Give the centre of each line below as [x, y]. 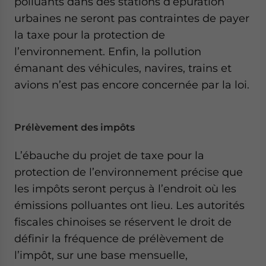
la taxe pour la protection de [90, 35]
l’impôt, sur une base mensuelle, [101, 255]
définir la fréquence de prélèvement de [119, 238]
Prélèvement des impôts [75, 127]
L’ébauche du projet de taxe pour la [109, 155]
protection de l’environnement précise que [129, 172]
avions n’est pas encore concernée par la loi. [132, 85]
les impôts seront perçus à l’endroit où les [125, 189]
